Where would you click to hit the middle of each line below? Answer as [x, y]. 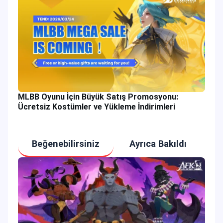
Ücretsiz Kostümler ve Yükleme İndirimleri [97, 107]
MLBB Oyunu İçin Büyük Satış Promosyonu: [98, 97]
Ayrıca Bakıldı [158, 143]
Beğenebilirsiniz [66, 143]
